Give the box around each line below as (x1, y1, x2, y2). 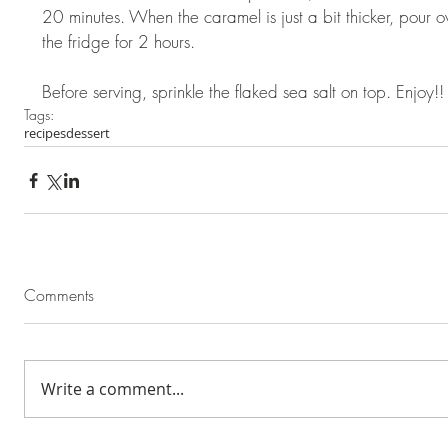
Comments (24, 284, 94, 306)
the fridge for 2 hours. (42, 30, 205, 53)
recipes (24, 124, 66, 142)
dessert (66, 124, 110, 142)
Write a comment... (41, 378, 184, 400)
